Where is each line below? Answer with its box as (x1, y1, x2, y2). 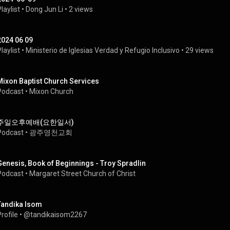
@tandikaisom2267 (24, 210, 87, 219)
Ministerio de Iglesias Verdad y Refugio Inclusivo (26, 46, 180, 54)
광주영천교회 (29, 128, 72, 137)
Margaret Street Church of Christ (29, 169, 136, 178)
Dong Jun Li (26, 5, 63, 13)
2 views (69, 5, 93, 13)
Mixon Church (29, 87, 73, 95)
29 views (185, 46, 214, 54)
